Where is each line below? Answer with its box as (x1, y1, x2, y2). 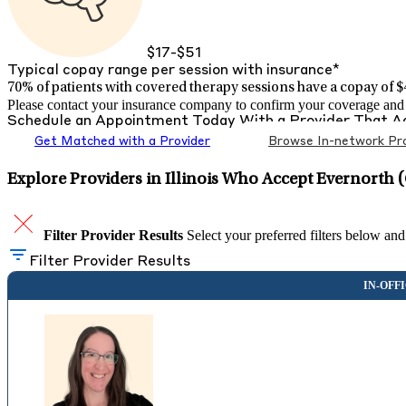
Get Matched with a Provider (34, 135, 210, 148)
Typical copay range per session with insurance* (7, 63, 340, 78)
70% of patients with (7, 80, 135, 95)
